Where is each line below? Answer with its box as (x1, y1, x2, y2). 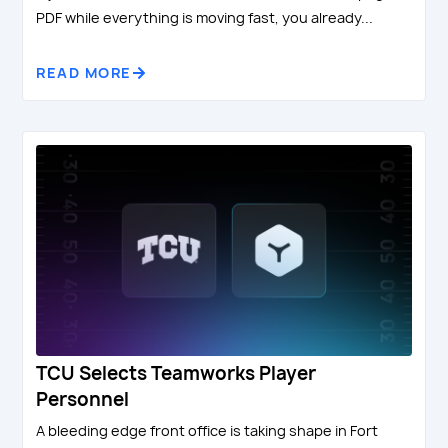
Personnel (36, 386, 130, 412)
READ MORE (36, 63, 132, 83)
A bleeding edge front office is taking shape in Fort (36, 420, 379, 440)
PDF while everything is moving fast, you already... (36, 8, 374, 28)
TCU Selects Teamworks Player (36, 360, 317, 386)
